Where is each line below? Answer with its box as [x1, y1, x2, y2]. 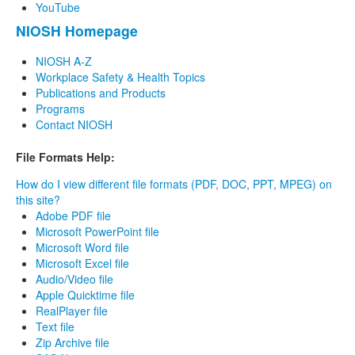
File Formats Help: [16, 148, 115, 165]
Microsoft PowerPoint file [36, 223, 159, 239]
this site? [16, 191, 60, 208]
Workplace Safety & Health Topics [36, 68, 205, 85]
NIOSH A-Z [36, 52, 92, 69]
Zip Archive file [36, 334, 109, 350]
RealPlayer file [36, 302, 108, 319]
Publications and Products [36, 84, 166, 101]
